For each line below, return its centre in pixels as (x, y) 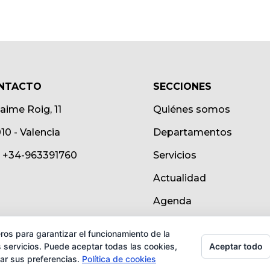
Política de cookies (119, 259)
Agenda (172, 201)
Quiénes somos (191, 109)
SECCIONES (182, 86)
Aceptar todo (236, 246)
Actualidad (179, 178)
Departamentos (192, 132)
